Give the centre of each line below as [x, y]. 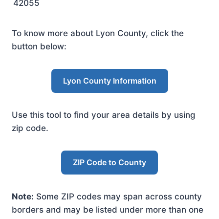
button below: [39, 46]
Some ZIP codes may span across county [118, 197]
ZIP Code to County [109, 162]
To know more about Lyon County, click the [98, 33]
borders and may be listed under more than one [108, 210]
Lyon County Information [109, 81]
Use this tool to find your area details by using [104, 115]
